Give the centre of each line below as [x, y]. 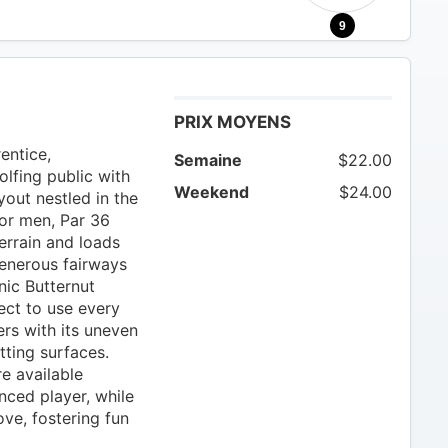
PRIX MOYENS [232, 121]
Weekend [211, 191]
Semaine [208, 159]
